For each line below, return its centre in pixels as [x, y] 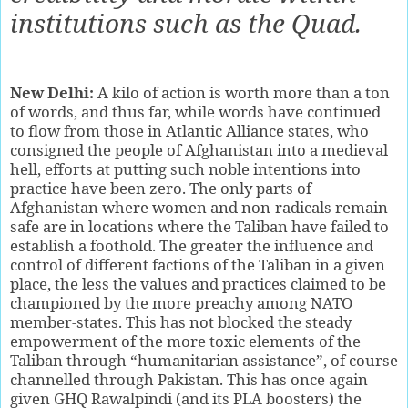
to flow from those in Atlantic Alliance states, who [189, 130]
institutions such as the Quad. [186, 22]
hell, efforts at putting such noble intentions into [185, 168]
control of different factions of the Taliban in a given [198, 264]
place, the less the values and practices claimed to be [198, 283]
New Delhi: [52, 92]
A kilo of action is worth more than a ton [242, 92]
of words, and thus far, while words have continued [195, 111]
